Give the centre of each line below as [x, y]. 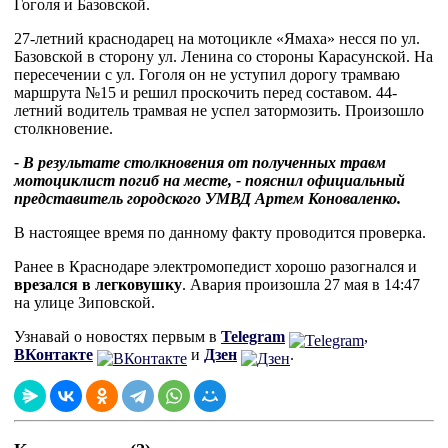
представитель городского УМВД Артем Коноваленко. [207, 198]
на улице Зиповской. [84, 302]
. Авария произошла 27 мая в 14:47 [301, 284]
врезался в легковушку [98, 284]
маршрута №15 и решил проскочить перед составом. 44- [205, 92]
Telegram [253, 336]
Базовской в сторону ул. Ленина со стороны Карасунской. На [223, 56]
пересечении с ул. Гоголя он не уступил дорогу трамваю [207, 74]
